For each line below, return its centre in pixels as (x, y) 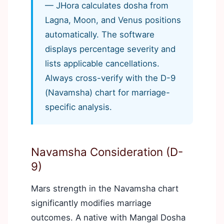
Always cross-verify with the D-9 (110, 78)
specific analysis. (78, 107)
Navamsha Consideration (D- (107, 151)
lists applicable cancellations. (102, 63)
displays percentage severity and (110, 49)
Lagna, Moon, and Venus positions (113, 20)
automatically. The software (100, 34)
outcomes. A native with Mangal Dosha (108, 217)
